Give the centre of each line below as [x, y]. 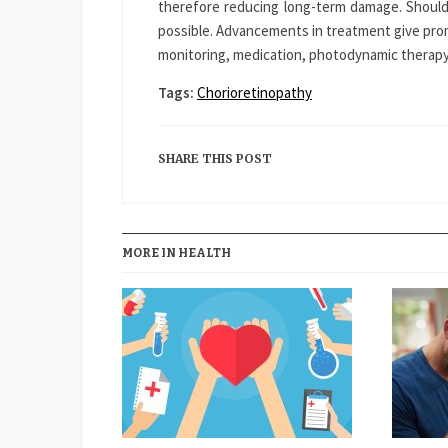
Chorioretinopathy [254, 93]
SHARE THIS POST [215, 159]
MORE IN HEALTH [176, 253]
